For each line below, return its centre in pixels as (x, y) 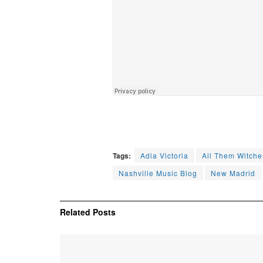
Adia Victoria (164, 156)
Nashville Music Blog (158, 173)
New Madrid (233, 173)
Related (75, 212)
